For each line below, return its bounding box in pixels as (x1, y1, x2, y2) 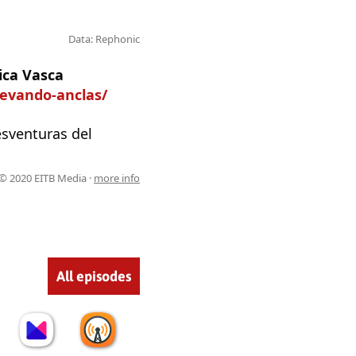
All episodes (56, 267, 131, 284)
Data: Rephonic (68, 31, 140, 46)
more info (94, 170, 140, 185)
